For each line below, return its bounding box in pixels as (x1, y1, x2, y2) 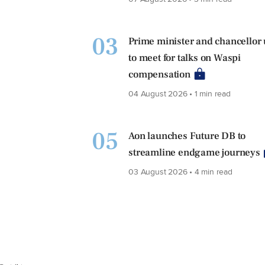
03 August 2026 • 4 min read (128, 165, 232, 178)
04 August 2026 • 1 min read (128, 87, 231, 100)
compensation (128, 68, 190, 82)
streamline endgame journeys (128, 146, 260, 160)
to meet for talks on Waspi (128, 51, 241, 65)
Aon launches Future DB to (128, 130, 246, 143)
